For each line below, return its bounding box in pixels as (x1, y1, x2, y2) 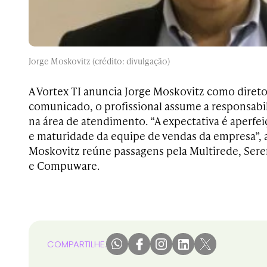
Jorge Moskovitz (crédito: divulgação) (29, 55, 170, 67)
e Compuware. (29, 158, 100, 173)
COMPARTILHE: (47, 238, 106, 251)
